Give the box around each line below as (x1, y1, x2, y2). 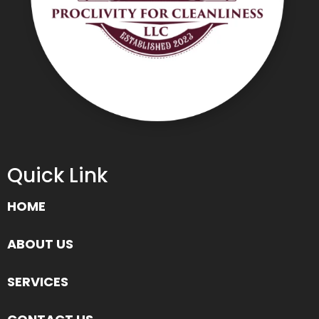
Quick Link (7, 162, 108, 190)
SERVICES (7, 273, 68, 291)
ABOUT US (7, 235, 73, 253)
